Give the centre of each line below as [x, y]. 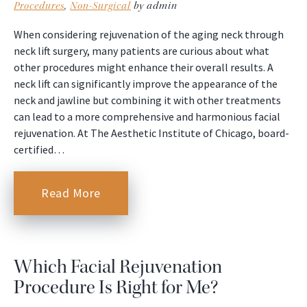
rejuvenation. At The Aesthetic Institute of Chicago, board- [151, 133]
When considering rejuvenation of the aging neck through [149, 34]
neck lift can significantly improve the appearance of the [146, 83]
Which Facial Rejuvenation [118, 266]
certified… [39, 149]
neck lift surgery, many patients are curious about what [142, 50]
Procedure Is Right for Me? [116, 287]
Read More [71, 193]
